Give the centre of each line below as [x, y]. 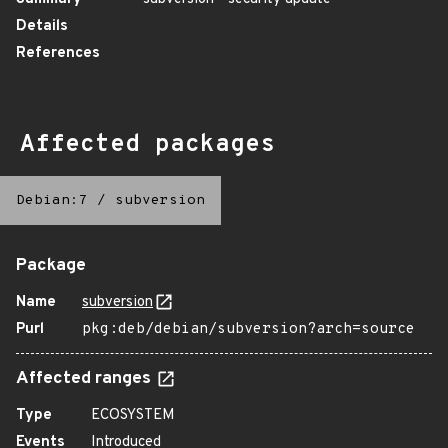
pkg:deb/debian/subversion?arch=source [248, 329]
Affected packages [147, 145]
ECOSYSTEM [133, 415]
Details [42, 26]
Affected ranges [85, 379]
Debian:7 [52, 200]
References [58, 53]
